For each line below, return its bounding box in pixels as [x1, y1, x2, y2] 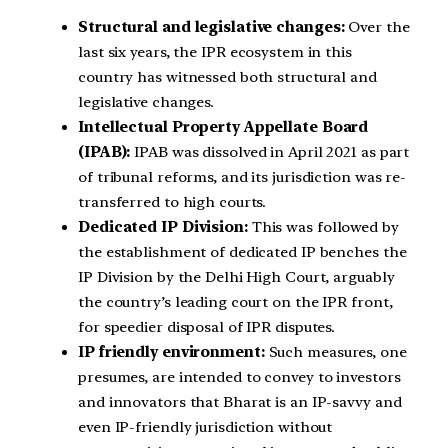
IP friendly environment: [78, 343, 265, 362]
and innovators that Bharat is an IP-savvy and [78, 393, 402, 412]
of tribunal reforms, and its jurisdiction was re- [78, 168, 407, 187]
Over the [344, 18, 410, 37]
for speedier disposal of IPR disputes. [78, 318, 336, 337]
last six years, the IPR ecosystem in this [78, 43, 352, 62]
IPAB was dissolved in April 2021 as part [130, 143, 410, 162]
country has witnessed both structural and [78, 68, 377, 87]
